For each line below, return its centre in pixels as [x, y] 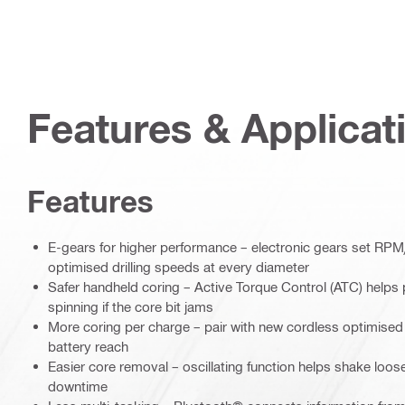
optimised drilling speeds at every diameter [179, 267]
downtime [78, 386]
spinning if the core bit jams [131, 307]
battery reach [88, 347]
